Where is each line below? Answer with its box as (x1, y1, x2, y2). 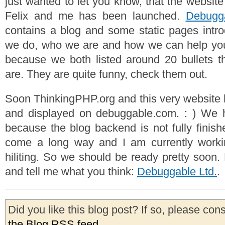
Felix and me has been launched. (5, 10, 186, 22)
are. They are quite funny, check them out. (5, 68, 207, 80)
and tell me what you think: (5, 165, 137, 178)
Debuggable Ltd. (137, 165, 217, 178)
